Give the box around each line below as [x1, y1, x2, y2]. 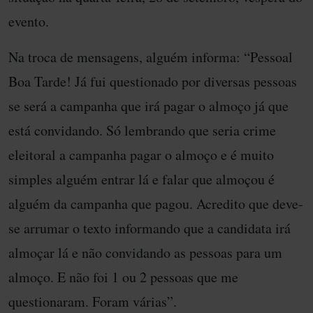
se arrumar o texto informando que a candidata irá [8, 218, 291, 238]
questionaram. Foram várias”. [8, 291, 177, 311]
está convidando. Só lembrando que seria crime [8, 120, 276, 140]
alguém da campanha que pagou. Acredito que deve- [8, 194, 303, 213]
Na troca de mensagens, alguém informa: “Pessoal [8, 47, 293, 66]
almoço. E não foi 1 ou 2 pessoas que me [8, 267, 238, 286]
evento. [8, 11, 49, 31]
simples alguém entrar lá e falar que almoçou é [8, 169, 275, 189]
